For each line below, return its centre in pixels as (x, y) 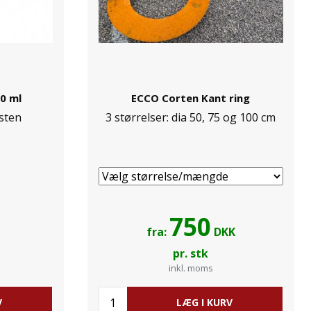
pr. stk (191, 253)
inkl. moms (191, 268)
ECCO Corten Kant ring (191, 98)
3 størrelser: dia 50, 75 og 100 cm (191, 117)
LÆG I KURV (205, 302)
